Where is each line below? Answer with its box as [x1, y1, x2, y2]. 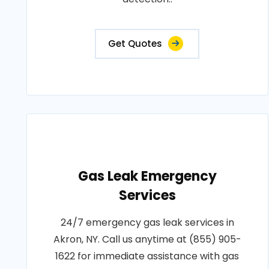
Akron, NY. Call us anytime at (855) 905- [53, 232, 241, 246]
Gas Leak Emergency [77, 167, 217, 186]
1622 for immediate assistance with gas [55, 249, 240, 263]
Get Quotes [108, 37, 163, 50]
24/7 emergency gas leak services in [60, 216, 234, 229]
